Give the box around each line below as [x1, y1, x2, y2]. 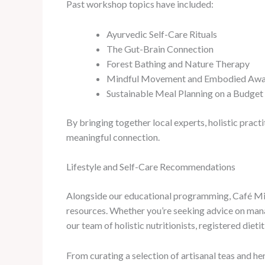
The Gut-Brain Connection [106, 43, 214, 54]
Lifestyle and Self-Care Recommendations [66, 161, 235, 173]
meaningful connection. [66, 131, 160, 143]
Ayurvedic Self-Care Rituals [106, 28, 217, 40]
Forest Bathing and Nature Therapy [106, 57, 250, 69]
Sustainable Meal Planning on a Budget [106, 87, 263, 99]
